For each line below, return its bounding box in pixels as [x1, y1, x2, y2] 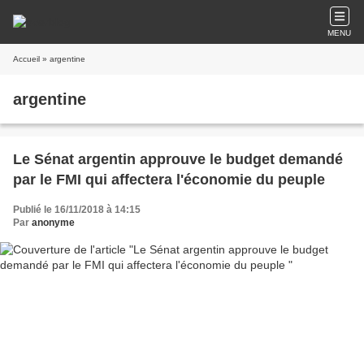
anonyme [32, 217, 75, 228]
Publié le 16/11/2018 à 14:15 [13, 204, 141, 215]
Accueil [13, 54, 40, 63]
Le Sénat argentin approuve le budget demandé [13, 151, 343, 167]
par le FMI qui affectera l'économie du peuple [13, 171, 325, 188]
